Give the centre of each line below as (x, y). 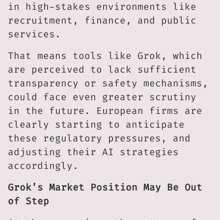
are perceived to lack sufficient (102, 70)
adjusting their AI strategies (93, 152)
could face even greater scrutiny (102, 97)
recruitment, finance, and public (102, 21)
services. (34, 34)
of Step (28, 201)
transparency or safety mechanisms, (108, 83)
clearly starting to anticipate (96, 125)
